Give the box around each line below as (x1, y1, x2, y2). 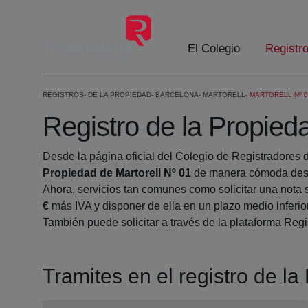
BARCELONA (155, 91, 199, 99)
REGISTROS (43, 91, 84, 99)
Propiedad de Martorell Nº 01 (43, 167, 191, 179)
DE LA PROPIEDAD (88, 91, 151, 99)
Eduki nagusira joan (5, 7, 102, 19)
